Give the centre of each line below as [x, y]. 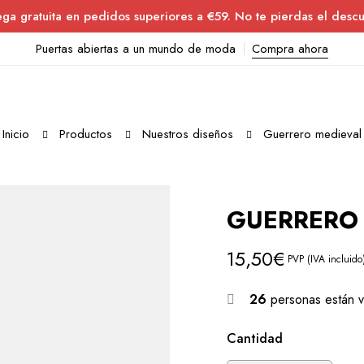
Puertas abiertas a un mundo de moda [136, 49]
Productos [86, 134]
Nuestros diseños [188, 134]
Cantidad [255, 338]
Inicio [16, 134]
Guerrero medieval [312, 134]
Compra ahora [290, 49]
